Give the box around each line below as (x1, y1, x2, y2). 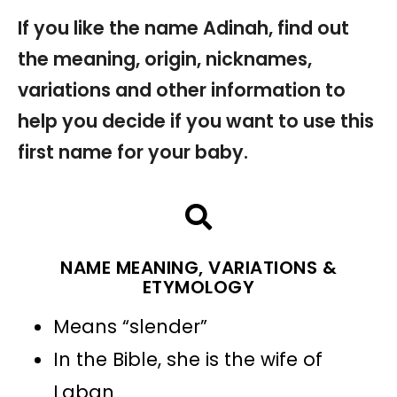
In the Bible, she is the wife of (53, 346, 323, 372)
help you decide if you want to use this (18, 107, 374, 134)
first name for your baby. (18, 138, 248, 165)
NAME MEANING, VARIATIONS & (60, 254, 337, 280)
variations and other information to (18, 76, 346, 103)
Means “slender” (53, 313, 207, 339)
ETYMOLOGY (142, 274, 255, 300)
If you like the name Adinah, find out (18, 14, 349, 41)
